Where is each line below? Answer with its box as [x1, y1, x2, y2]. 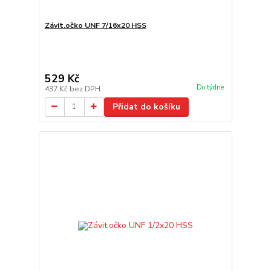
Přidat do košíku [112, 100, 180, 113]
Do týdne [196, 82, 224, 92]
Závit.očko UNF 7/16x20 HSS [44, 20, 146, 30]
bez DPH [69, 83, 100, 94]
